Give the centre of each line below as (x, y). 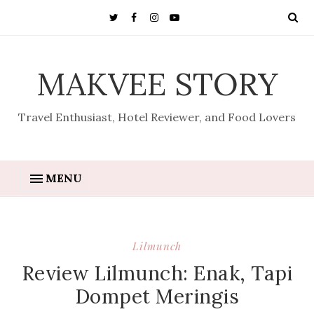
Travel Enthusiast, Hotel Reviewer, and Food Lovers (157, 117)
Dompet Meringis (157, 296)
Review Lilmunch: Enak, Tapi (157, 273)
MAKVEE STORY (157, 84)
